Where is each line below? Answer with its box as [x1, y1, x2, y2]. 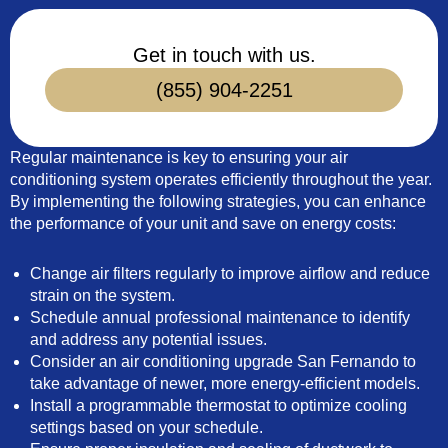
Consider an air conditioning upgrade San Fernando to [30, 353, 416, 370]
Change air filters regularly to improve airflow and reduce [30, 265, 430, 282]
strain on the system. [30, 287, 175, 304]
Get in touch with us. [132, 44, 316, 66]
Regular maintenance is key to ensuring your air [10, 149, 348, 166]
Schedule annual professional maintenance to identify [30, 309, 410, 326]
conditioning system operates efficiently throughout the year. [10, 171, 432, 188]
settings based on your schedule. [30, 419, 263, 436]
